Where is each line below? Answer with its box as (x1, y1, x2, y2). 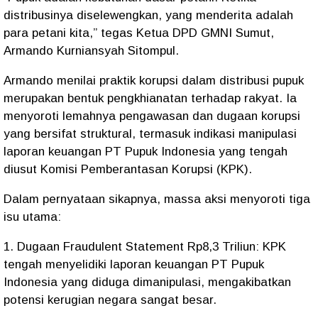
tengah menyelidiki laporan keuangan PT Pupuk (4, 258, 264, 271)
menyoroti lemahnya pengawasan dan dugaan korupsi (4, 109, 300, 123)
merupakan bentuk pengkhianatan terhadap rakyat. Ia (4, 92, 297, 105)
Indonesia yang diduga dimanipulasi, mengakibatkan (4, 275, 291, 289)
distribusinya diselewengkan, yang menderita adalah (4, 9, 293, 22)
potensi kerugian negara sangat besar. (4, 293, 216, 307)
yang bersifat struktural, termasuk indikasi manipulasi (4, 127, 297, 141)
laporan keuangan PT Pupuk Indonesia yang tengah (4, 145, 287, 158)
